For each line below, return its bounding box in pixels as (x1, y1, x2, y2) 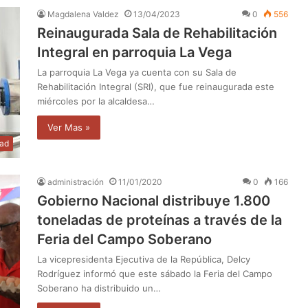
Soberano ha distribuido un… (37, 282, 161, 294)
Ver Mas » (47, 121, 90, 133)
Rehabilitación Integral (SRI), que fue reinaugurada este (37, 80, 274, 92)
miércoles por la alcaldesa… (37, 95, 155, 107)
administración (47, 176, 104, 187)
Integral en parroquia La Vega (37, 43, 232, 60)
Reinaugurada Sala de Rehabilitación (37, 24, 277, 41)
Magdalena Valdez (47, 8, 119, 19)
